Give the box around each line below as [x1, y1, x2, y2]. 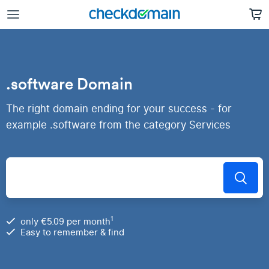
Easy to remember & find [20, 226, 124, 239]
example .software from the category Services [6, 118, 231, 133]
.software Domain [6, 74, 133, 94]
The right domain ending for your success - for [6, 101, 232, 116]
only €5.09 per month [20, 215, 110, 228]
